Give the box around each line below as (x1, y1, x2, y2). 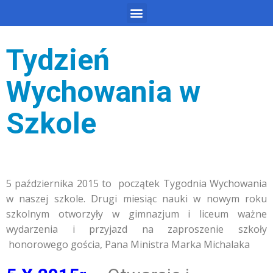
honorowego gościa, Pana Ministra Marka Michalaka (6, 237, 250, 251)
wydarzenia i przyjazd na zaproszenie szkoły (6, 222, 267, 236)
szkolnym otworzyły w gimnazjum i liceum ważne (6, 207, 267, 221)
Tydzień (6, 42, 110, 77)
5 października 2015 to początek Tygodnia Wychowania (6, 176, 267, 190)
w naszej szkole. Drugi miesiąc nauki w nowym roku (6, 191, 267, 205)
